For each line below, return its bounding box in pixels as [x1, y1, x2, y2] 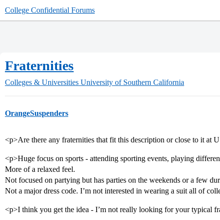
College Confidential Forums [5, 6, 95, 14]
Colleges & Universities [5, 78, 79, 86]
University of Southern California [81, 78, 184, 86]
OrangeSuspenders [5, 109, 68, 117]
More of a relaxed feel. [5, 165, 75, 173]
